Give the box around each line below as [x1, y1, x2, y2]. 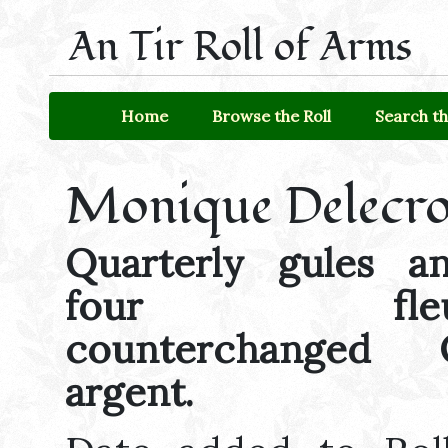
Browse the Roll [212, 106, 331, 126]
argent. [65, 367, 194, 417]
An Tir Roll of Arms [69, 20, 412, 75]
